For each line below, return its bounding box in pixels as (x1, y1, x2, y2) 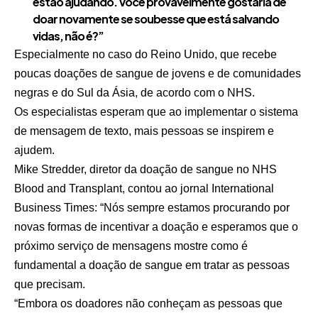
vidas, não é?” (32, 28, 104, 43)
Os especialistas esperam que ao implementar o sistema (14, 105, 298, 118)
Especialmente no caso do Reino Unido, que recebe (14, 48, 277, 60)
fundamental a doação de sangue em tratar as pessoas (14, 258, 290, 271)
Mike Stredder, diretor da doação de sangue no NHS (14, 163, 277, 175)
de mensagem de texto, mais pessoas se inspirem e (14, 124, 274, 137)
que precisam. (14, 278, 85, 290)
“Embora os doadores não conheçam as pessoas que (14, 297, 283, 309)
